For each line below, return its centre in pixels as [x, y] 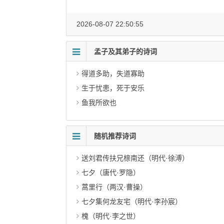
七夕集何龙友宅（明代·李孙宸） [132, 201]
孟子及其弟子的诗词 [125, 51]
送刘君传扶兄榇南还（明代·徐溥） [135, 158]
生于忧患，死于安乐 [113, 88]
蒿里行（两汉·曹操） [114, 187]
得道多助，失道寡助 [113, 73]
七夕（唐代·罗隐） [111, 172]
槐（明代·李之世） [111, 216]
